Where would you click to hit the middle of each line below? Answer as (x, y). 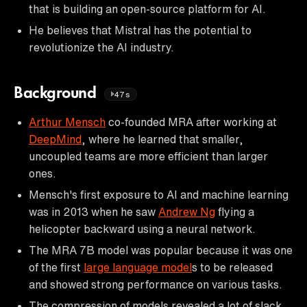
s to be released (232, 267)
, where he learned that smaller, (162, 139)
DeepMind (55, 139)
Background (57, 94)
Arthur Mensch (67, 122)
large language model (138, 267)
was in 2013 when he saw (94, 211)
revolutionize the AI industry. (101, 47)
